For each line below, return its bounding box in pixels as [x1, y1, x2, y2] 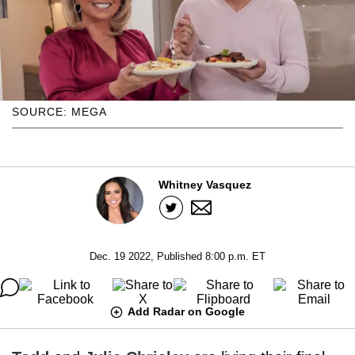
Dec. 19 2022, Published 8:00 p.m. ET [90, 250, 265, 262]
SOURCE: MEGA [12, 105, 107, 118]
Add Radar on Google [128, 304, 245, 318]
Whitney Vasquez [158, 177, 251, 191]
